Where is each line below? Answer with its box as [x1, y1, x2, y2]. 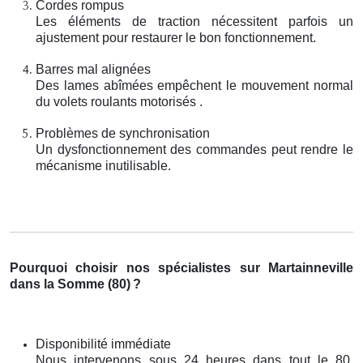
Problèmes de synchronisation [36, 126, 210, 140]
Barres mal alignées [36, 62, 151, 76]
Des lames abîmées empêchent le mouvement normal [36, 78, 353, 92]
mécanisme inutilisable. [36, 158, 171, 173]
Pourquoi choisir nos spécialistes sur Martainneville [10, 260, 353, 275]
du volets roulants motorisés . [36, 94, 203, 109]
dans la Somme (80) [10, 276, 130, 291]
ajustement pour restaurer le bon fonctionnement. [36, 30, 316, 45]
